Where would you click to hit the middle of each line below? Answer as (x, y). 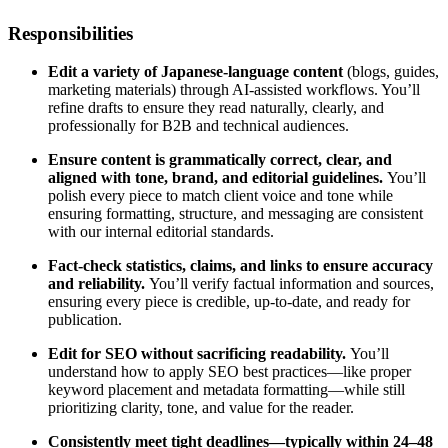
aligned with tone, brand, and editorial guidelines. (217, 178)
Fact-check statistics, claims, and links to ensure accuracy (240, 266)
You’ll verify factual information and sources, (291, 284)
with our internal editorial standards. (161, 232)
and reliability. (98, 284)
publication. (85, 320)
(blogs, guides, (391, 72)
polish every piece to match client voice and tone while (220, 196)
